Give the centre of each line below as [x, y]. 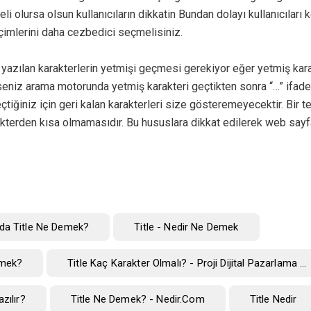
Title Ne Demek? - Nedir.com [137, 300]
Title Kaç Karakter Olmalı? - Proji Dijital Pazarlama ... [187, 263]
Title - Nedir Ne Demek [186, 227]
